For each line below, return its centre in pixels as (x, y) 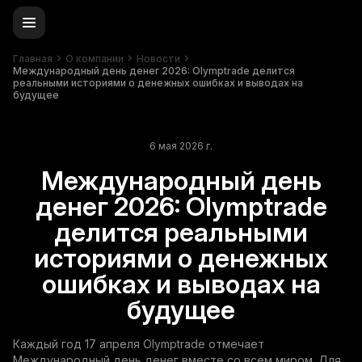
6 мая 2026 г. (181, 146)
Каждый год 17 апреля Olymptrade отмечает (139, 344)
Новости (158, 58)
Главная (33, 58)
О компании (95, 58)
